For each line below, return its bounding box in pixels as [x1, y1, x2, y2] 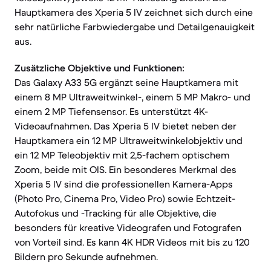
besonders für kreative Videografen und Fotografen [15, 221, 241, 233]
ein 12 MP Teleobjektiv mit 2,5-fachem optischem [15, 149, 230, 161]
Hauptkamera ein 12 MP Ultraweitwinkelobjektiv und [15, 134, 243, 146]
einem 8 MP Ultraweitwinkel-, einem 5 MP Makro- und [15, 91, 250, 103]
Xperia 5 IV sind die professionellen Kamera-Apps [15, 178, 233, 190]
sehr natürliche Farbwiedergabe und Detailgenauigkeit [15, 21, 255, 33]
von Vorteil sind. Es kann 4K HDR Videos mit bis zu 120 [15, 236, 250, 248]
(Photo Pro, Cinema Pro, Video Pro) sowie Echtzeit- [15, 192, 235, 204]
